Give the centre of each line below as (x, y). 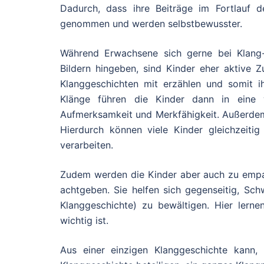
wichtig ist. (84, 220)
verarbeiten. (87, 145)
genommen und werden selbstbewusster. (151, 24)
